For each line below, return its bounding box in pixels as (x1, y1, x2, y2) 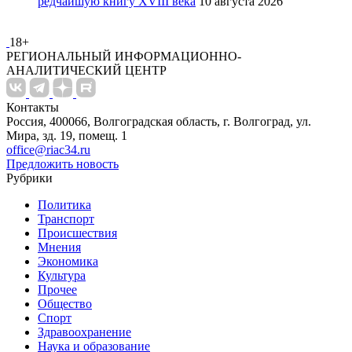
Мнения (38, 240, 81, 254)
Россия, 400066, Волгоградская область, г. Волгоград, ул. (6, 114, 311, 128)
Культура (38, 268, 86, 282)
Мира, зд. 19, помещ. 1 (6, 128, 127, 142)
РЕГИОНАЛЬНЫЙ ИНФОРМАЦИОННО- (6, 49, 241, 63)
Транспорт (38, 211, 94, 225)
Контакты (6, 100, 59, 114)
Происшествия (38, 225, 117, 240)
